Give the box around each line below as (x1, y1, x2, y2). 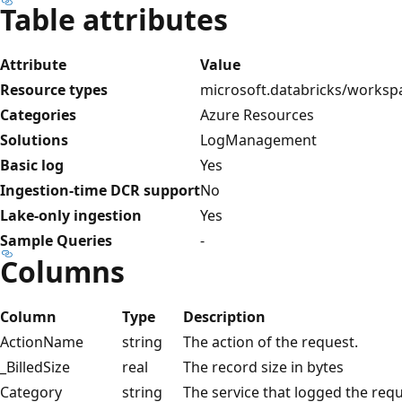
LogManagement (200, 129, 317, 150)
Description (183, 306, 266, 327)
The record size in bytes (183, 356, 344, 377)
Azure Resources (200, 104, 314, 125)
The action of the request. (183, 331, 358, 352)
